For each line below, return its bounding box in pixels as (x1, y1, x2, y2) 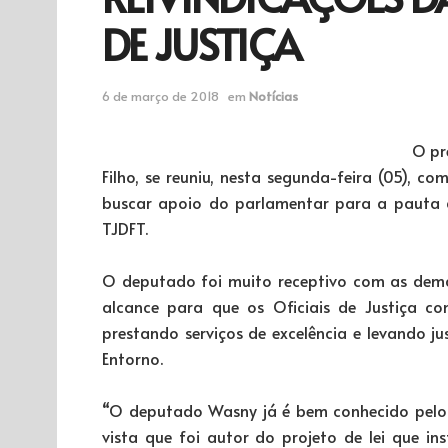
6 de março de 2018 (102, 86, 219, 105)
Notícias (249, 86, 298, 105)
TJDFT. (102, 216, 148, 239)
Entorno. (102, 346, 163, 369)
